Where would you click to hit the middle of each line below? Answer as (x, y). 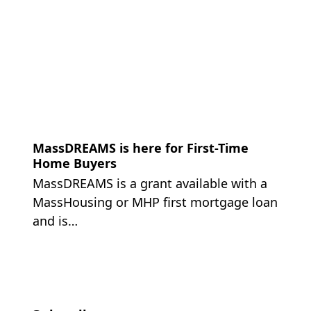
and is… (55, 220)
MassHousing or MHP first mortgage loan (155, 202)
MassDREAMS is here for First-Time (140, 148)
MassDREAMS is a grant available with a (150, 183)
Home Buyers (74, 163)
